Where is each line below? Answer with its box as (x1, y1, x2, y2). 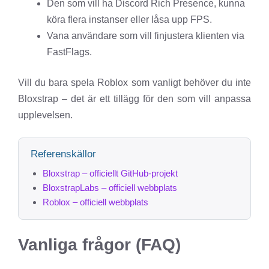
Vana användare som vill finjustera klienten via (47, 31, 244, 41)
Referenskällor (31, 148, 96, 160)
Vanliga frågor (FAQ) (18, 235, 181, 255)
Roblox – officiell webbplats (43, 197, 148, 208)
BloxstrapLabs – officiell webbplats (43, 183, 177, 193)
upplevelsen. (18, 110, 73, 121)
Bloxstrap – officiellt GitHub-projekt (43, 168, 178, 179)
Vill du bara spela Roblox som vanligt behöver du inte (18, 77, 251, 88)
